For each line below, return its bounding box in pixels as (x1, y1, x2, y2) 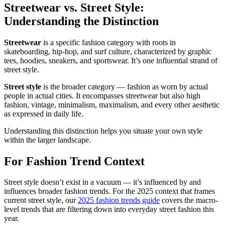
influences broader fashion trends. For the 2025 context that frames (4, 187, 215, 196)
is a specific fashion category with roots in (41, 38, 176, 47)
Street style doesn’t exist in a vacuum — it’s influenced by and (4, 178, 201, 187)
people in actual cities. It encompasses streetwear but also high (4, 91, 200, 100)
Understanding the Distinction (4, 14, 159, 28)
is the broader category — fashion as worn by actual (41, 82, 208, 91)
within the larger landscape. (4, 135, 91, 144)
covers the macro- (160, 196, 218, 205)
